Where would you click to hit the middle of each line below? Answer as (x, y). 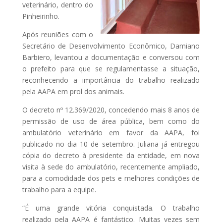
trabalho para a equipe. (59, 190)
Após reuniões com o (58, 35)
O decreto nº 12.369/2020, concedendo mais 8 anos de (111, 110)
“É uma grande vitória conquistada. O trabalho (111, 208)
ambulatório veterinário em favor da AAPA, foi (111, 133)
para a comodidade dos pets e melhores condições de (111, 178)
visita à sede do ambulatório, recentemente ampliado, (111, 167)
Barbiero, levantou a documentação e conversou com (111, 57)
